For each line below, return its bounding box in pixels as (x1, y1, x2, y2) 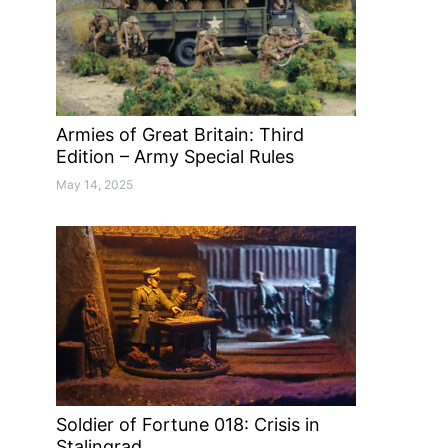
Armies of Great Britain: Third (56, 124, 304, 145)
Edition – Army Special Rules (56, 146, 294, 167)
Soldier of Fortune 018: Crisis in (56, 414, 320, 435)
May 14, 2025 (56, 177, 133, 192)
